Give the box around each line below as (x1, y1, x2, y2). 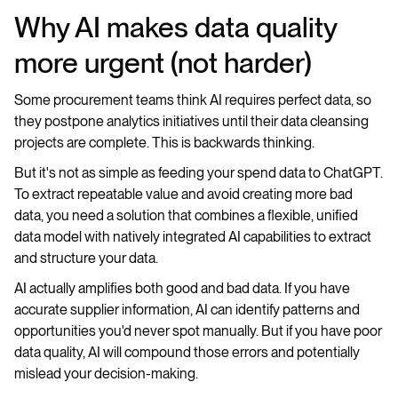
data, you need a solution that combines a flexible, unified (14, 207, 358, 224)
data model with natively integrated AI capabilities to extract (14, 228, 371, 245)
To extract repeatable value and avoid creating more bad (14, 186, 353, 203)
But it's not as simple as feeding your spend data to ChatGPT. (14, 164, 383, 181)
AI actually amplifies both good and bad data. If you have (14, 280, 350, 297)
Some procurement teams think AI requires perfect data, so (14, 92, 371, 108)
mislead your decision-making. (14, 365, 198, 382)
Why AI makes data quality (14, 10, 337, 44)
